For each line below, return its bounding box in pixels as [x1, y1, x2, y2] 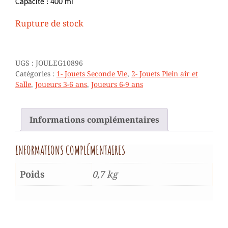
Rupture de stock [15, 17, 83, 30]
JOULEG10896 [36, 58, 83, 68]
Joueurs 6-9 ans [91, 79, 143, 90]
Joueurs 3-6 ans [35, 79, 87, 90]
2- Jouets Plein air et [131, 69, 198, 79]
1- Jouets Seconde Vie [56, 69, 127, 79]
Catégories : [15, 69, 56, 79]
